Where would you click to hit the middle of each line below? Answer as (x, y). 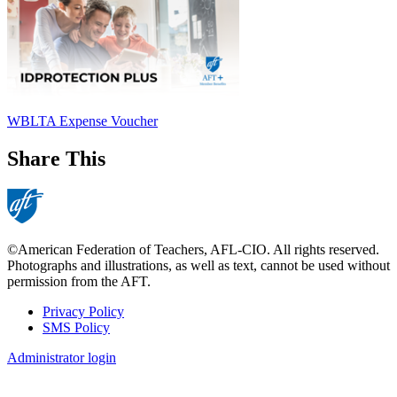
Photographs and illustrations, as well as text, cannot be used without (198, 265)
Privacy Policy (83, 311)
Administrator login (62, 357)
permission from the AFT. (79, 281)
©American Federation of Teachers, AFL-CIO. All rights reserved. (193, 249)
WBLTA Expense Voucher (82, 121)
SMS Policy (76, 327)
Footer (38, 333)
